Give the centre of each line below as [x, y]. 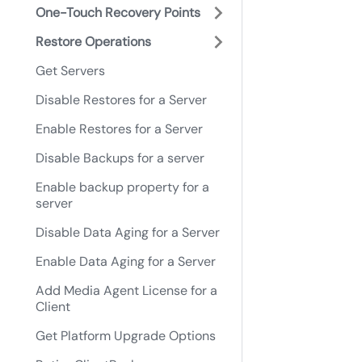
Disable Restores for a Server [121, 100]
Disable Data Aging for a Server [128, 232]
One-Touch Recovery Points [118, 13]
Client [53, 307]
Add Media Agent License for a [126, 290]
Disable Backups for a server [120, 158]
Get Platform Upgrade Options [126, 336]
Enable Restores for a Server [119, 129]
